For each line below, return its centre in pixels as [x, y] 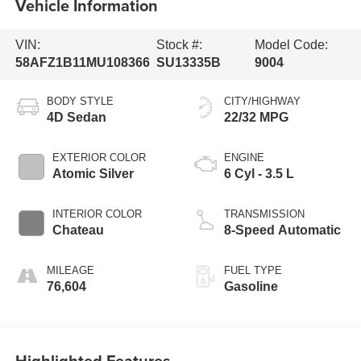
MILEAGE [70, 271]
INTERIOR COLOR [97, 214]
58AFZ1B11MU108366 [82, 63]
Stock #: [179, 45]
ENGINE [244, 158]
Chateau [78, 230]
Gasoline [251, 287]
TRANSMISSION [264, 214]
